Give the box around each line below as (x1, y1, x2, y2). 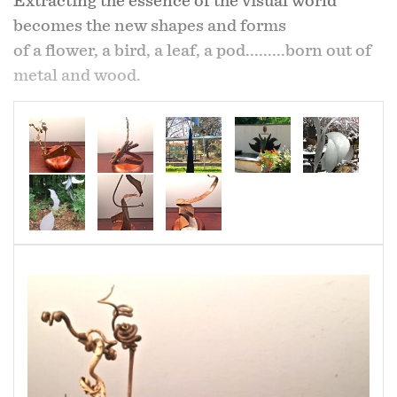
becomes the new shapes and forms (13, 16, 286, 35)
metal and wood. (13, 66, 141, 84)
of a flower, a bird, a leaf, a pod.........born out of (13, 41, 371, 59)
